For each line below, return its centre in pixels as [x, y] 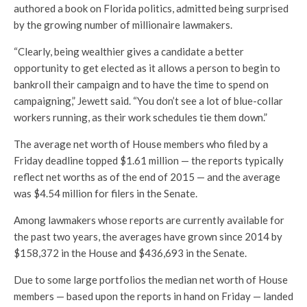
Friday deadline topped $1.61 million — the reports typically [149, 160]
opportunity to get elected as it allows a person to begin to [147, 68]
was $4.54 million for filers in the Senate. [106, 193]
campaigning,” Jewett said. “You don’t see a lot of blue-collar [148, 101]
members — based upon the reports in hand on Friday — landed [153, 296]
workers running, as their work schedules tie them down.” [140, 117]
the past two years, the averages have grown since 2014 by [148, 236]
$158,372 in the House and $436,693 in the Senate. [130, 253]
